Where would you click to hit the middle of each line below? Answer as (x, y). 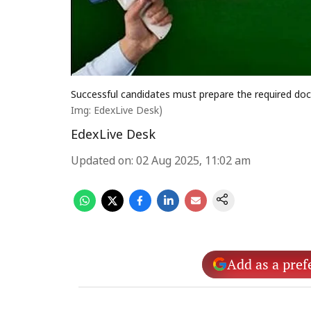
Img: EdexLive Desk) (117, 111)
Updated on (101, 162)
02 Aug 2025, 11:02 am (193, 162)
